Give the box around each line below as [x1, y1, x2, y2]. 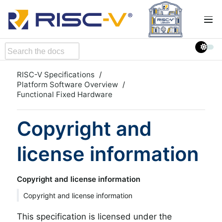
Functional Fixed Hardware [17, 89, 112, 99]
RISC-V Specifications [17, 69, 95, 79]
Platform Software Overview [17, 79, 118, 89]
